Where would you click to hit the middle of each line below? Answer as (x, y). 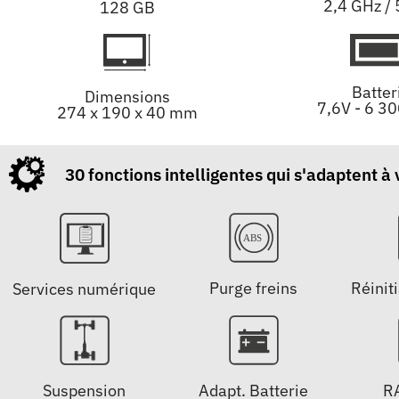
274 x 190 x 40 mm (127, 112)
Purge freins (254, 289)
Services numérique (85, 289)
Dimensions (127, 96)
